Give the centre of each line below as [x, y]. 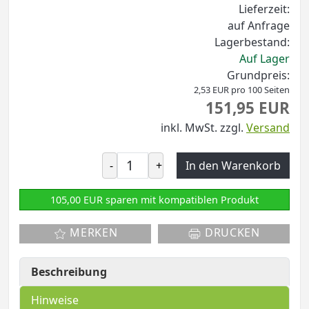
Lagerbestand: [252, 42]
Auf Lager [265, 58]
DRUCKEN [231, 233]
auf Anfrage [259, 25]
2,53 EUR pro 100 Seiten [242, 89]
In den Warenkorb [233, 165]
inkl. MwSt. [189, 127]
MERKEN [92, 233]
